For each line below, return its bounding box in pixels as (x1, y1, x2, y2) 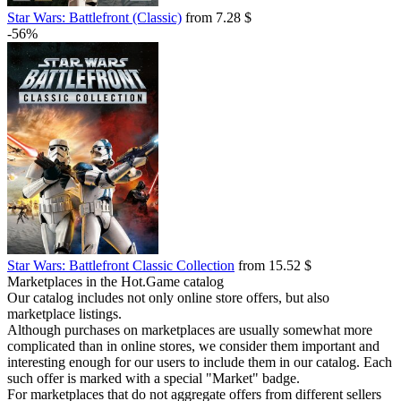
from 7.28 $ (182, 10, 252, 25)
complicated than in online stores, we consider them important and (7, 338, 380, 354)
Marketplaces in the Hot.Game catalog (7, 274, 224, 289)
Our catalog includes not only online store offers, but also (7, 290, 329, 305)
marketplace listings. (7, 306, 122, 321)
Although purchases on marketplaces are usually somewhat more (7, 322, 372, 337)
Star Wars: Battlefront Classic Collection (7, 258, 235, 273)
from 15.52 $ (235, 258, 311, 273)
